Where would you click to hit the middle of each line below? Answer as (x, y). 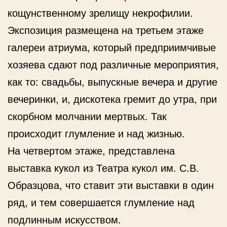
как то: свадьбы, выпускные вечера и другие (112, 81)
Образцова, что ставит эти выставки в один (111, 184)
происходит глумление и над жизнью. (96, 133)
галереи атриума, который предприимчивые (112, 47)
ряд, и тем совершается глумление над (101, 202)
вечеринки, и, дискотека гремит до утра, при (112, 98)
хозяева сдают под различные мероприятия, (113, 64)
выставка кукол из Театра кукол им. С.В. (103, 167)
